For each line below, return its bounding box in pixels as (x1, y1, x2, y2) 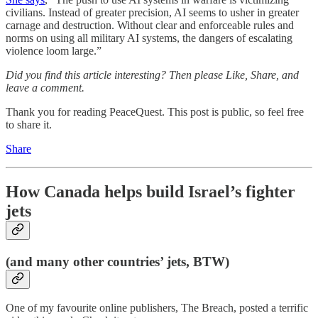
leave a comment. (6, 81, 84, 94)
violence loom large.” (6, 44, 102, 57)
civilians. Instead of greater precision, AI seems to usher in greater (6, 6, 299, 18)
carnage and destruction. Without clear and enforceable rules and (6, 18, 294, 31)
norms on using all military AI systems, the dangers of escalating (6, 31, 292, 44)
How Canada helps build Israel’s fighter (6, 182, 295, 201)
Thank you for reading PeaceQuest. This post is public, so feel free (6, 105, 304, 118)
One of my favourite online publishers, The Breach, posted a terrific (6, 302, 308, 314)
